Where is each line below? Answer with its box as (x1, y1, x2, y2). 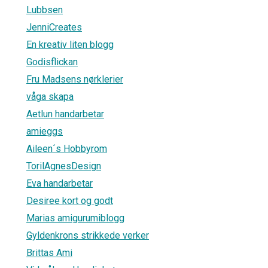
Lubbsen (26, 4, 63, 16)
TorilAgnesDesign (26, 160, 101, 172)
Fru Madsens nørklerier (26, 73, 123, 85)
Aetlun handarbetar (26, 108, 104, 120)
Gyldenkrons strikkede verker (26, 229, 149, 241)
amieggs (26, 125, 63, 137)
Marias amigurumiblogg (26, 212, 124, 224)
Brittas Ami (26, 246, 72, 258)
